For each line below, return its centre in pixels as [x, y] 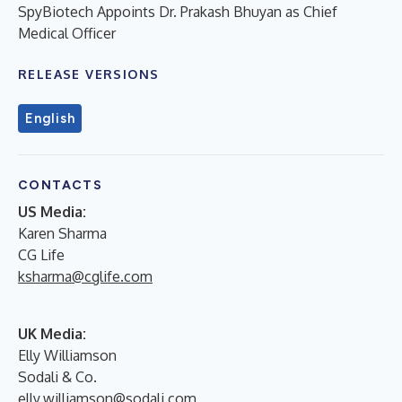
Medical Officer [67, 33]
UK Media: [52, 333]
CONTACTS [61, 185]
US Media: [52, 211]
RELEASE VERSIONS [89, 74]
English [50, 118]
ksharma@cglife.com [85, 276]
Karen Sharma [62, 233]
